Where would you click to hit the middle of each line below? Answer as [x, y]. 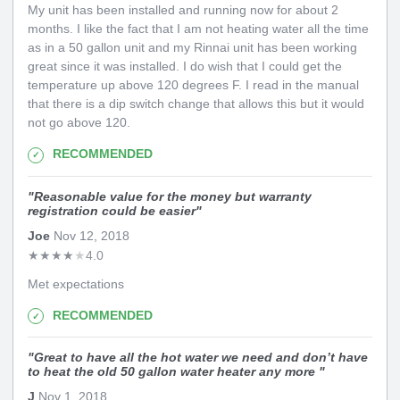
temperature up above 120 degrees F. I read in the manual [193, 85]
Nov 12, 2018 [90, 235]
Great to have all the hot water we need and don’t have [201, 358]
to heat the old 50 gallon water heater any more [173, 372]
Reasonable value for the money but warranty [173, 196]
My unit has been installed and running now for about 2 [183, 10]
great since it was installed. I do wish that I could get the [185, 67]
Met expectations [76, 283]
